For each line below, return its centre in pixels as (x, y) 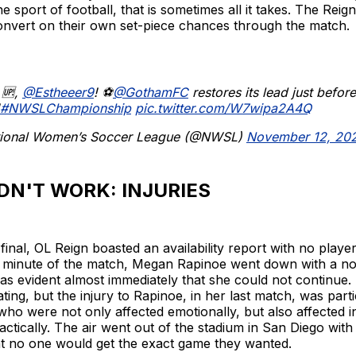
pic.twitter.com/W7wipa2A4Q (223, 108)
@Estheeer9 (58, 93)
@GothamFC (151, 93)
